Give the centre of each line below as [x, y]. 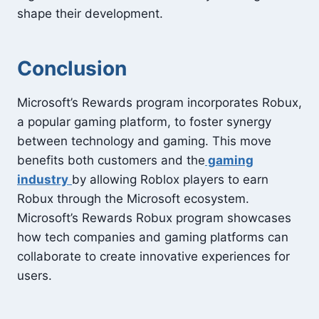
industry [43, 179]
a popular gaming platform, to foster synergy [144, 122]
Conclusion [72, 68]
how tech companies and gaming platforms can [153, 237]
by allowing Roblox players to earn [170, 179]
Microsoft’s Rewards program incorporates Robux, [159, 103]
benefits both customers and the [111, 160]
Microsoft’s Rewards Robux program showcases [154, 218]
